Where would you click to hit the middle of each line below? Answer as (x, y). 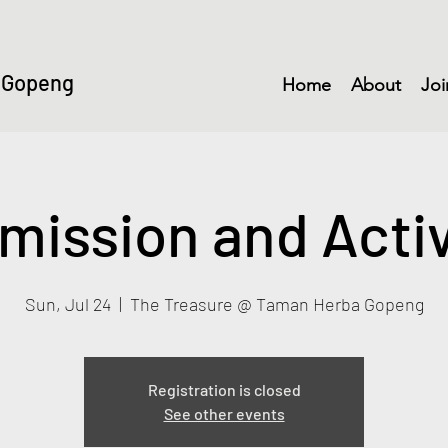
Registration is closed (224, 389)
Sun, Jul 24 (67, 303)
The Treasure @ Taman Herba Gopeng (276, 303)
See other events (224, 413)
